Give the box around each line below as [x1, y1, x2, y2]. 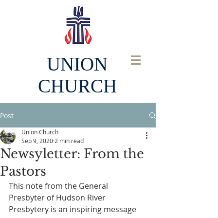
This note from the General [9, 181, 110, 191]
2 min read [54, 137, 84, 145]
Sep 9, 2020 [21, 137, 53, 145]
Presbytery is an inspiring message [9, 204, 138, 215]
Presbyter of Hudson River [9, 192, 108, 203]
